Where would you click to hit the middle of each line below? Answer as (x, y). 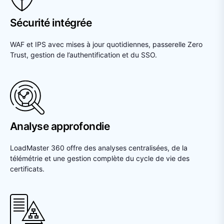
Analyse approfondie (60, 126)
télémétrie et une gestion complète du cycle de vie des (100, 158)
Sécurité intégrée (51, 22)
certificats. (27, 168)
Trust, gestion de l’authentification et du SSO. (83, 54)
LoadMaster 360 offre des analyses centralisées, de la (99, 147)
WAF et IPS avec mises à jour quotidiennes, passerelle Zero (106, 44)
